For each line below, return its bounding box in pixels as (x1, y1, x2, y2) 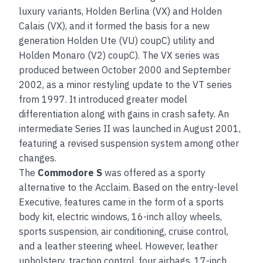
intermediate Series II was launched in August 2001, (19, 122, 241, 134)
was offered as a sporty (102, 166, 206, 178)
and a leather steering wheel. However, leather (19, 240, 218, 252)
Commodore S (38, 166, 103, 178)
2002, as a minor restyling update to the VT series (19, 78, 232, 90)
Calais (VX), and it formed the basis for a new (19, 19, 210, 32)
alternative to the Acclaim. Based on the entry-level (19, 181, 239, 193)
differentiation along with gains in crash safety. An (19, 107, 230, 120)
